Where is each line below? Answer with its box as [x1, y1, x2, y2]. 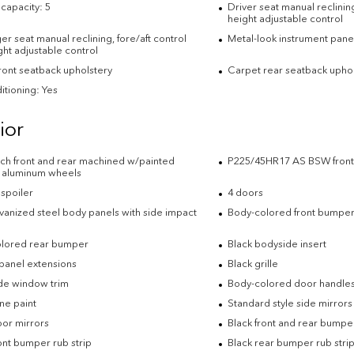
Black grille [227, 257, 278, 269]
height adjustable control [227, 12, 343, 24]
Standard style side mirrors [227, 296, 352, 309]
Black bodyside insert [227, 237, 326, 250]
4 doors [227, 186, 263, 198]
